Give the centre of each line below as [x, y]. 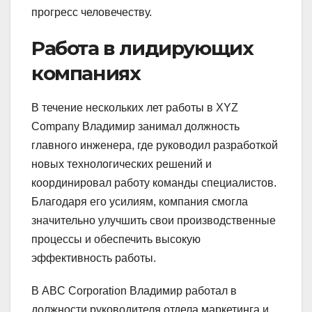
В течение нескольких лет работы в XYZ [135, 108]
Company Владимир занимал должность [135, 127]
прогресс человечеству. [92, 13]
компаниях [86, 73]
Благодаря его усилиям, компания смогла [140, 202]
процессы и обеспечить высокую [116, 240]
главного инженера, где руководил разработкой [155, 146]
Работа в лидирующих [142, 48]
